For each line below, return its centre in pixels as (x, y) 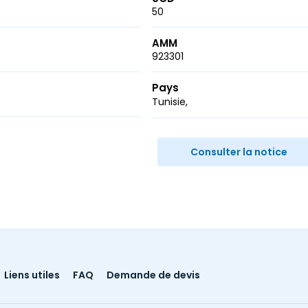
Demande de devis (153, 275)
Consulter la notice (239, 152)
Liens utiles (32, 275)
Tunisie (169, 102)
